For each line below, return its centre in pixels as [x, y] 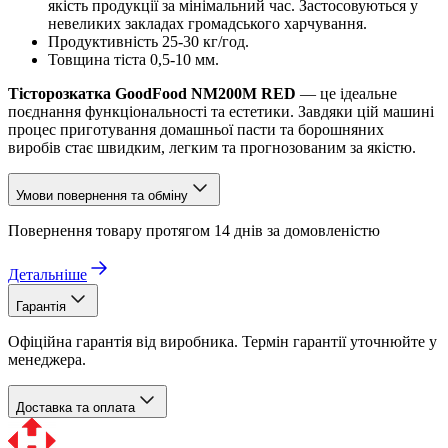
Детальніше [47, 274]
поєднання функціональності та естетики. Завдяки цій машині [221, 111]
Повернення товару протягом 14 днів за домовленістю [194, 230]
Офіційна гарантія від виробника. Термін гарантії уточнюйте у [222, 341]
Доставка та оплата [75, 407]
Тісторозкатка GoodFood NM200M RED [152, 93]
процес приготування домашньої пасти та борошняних [196, 129]
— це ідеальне [346, 93]
